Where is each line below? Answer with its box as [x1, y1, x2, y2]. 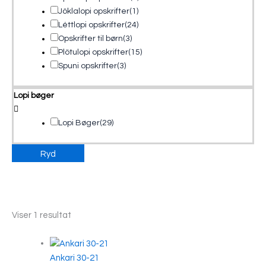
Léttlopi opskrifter [58, 20, 125, 29]
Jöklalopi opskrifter [58, 7, 129, 15]
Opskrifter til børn [58, 34, 123, 43]
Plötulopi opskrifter [58, 47, 128, 56]
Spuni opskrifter [58, 61, 117, 70]
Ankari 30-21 [49, 253, 99, 262]
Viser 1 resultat [12, 210, 71, 220]
